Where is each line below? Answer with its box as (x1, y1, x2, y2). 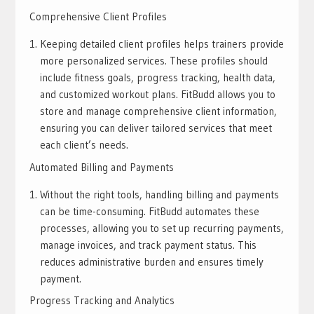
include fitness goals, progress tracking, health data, (39, 71, 275, 85)
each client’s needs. (39, 138, 128, 152)
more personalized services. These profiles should (39, 54, 268, 68)
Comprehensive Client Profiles (29, 10, 167, 24)
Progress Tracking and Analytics (29, 294, 175, 308)
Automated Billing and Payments (29, 160, 174, 174)
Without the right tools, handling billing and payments (39, 187, 279, 201)
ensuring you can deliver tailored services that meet (39, 121, 272, 135)
